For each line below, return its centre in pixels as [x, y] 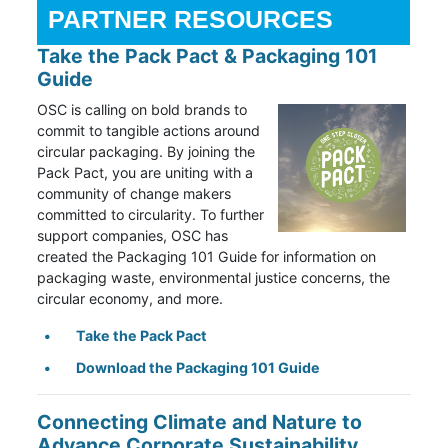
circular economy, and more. [132, 299]
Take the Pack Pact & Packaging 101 [208, 56]
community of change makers [134, 194]
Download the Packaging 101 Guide [197, 367]
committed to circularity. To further [151, 215]
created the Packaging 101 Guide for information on [207, 257]
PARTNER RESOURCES [191, 19]
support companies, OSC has [133, 236]
